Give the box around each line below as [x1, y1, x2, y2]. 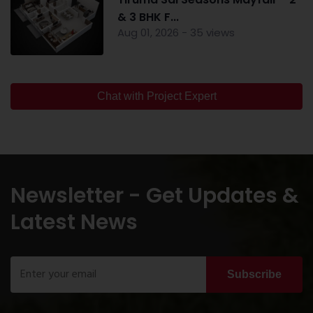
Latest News [10, 207, 138, 237]
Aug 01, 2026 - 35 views [117, 24, 235, 40]
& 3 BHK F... [117, 8, 179, 25]
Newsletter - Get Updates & [10, 180, 299, 210]
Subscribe [227, 268, 282, 280]
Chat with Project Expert [96, 89, 217, 102]
